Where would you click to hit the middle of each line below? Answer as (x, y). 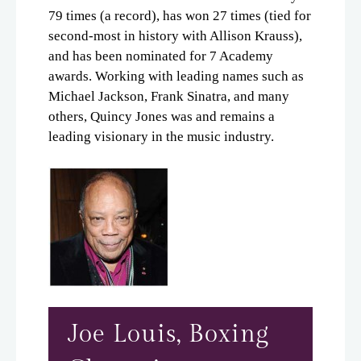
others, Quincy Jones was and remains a (162, 116)
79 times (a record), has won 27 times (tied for (180, 15)
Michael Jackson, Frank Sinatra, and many (169, 96)
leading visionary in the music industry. (161, 136)
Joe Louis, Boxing (168, 334)
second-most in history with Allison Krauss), (175, 35)
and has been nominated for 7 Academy (161, 56)
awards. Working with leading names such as (176, 76)
